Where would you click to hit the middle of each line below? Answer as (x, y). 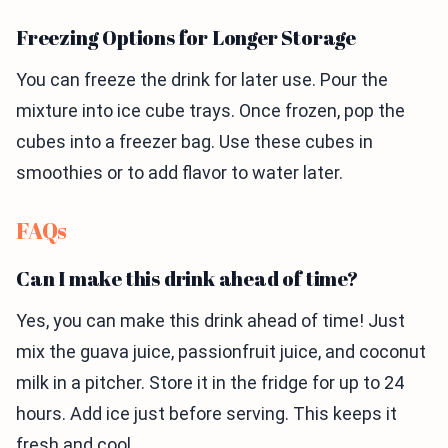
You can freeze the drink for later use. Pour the (202, 79)
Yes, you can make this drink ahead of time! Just (210, 320)
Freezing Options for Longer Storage (186, 37)
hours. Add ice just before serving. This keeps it (206, 413)
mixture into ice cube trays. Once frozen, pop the (210, 110)
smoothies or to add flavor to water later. (179, 172)
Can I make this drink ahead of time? (187, 278)
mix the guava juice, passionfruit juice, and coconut (221, 351)
